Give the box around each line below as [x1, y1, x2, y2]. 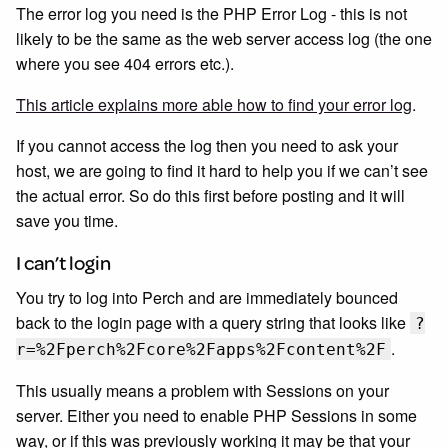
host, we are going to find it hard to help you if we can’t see [16, 159, 428, 182]
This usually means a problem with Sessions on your [16, 379, 389, 402]
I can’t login [16, 248, 111, 277]
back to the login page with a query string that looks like [16, 311, 410, 334]
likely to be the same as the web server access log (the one [16, 27, 432, 50]
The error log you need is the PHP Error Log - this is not [16, 2, 407, 25]
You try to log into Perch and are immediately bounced [16, 286, 398, 309]
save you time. [16, 209, 118, 232]
